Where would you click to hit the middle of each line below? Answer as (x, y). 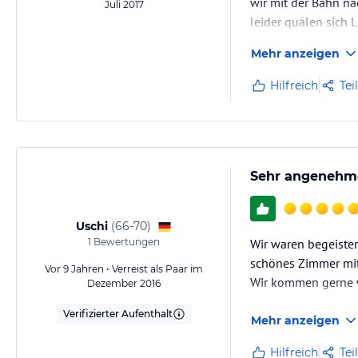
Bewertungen (125, 242)
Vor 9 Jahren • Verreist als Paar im (124, 269)
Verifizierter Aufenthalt (117, 314)
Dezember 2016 (124, 283)
